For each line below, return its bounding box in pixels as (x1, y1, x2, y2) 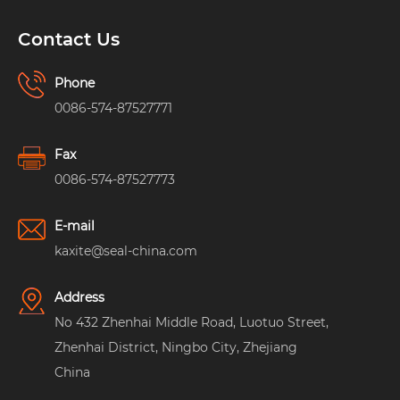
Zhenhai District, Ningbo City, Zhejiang (54, 338, 297, 355)
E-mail (54, 217, 95, 234)
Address (54, 288, 104, 305)
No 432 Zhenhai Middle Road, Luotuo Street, (54, 313, 329, 330)
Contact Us (18, 29, 120, 51)
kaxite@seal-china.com (54, 242, 197, 259)
